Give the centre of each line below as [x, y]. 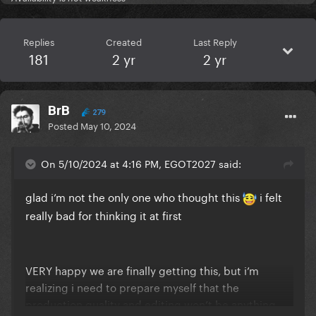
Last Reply [215, 41]
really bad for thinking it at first [104, 215]
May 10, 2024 [108, 125]
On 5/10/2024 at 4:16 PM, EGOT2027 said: [141, 163]
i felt [269, 196]
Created [123, 41]
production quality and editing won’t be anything [151, 304]
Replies [38, 41]
